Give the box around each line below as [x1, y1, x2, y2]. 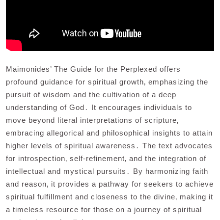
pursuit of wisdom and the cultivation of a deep [6, 90, 176, 99]
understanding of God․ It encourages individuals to [6, 103, 192, 111]
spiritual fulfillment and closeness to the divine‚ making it [6, 192, 213, 201]
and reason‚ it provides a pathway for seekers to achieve [6, 179, 214, 188]
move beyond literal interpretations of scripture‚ [6, 115, 179, 124]
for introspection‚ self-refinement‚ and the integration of [6, 154, 206, 163]
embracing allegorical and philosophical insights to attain [6, 128, 213, 137]
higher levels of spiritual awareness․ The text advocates [6, 141, 213, 150]
